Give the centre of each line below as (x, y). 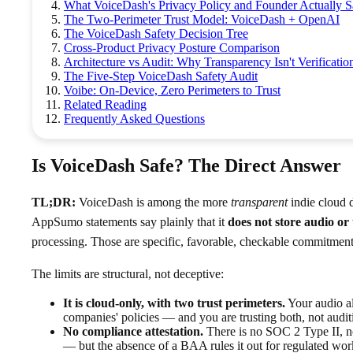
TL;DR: (54, 202)
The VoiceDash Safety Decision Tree (156, 33)
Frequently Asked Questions (134, 118)
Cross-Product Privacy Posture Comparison (172, 47)
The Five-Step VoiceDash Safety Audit (161, 76)
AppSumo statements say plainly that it (130, 221)
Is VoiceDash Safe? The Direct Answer (186, 165)
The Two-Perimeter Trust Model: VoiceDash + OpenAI (202, 19)
